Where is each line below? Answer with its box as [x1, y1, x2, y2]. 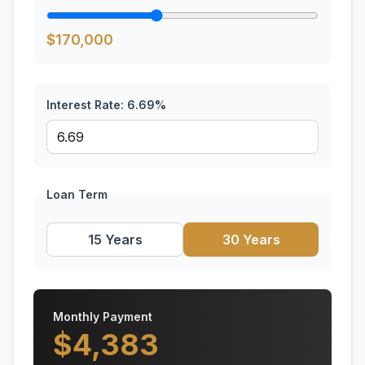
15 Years [87, 231, 143, 248]
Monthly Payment [53, 310, 152, 323]
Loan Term [46, 187, 108, 201]
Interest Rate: [46, 98, 127, 112]
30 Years [222, 231, 280, 248]
